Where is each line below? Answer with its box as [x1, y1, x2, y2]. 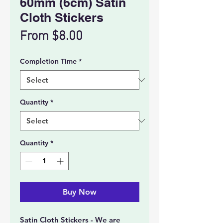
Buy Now [63, 187, 97, 197]
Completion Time [20, 57, 77, 66]
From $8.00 [20, 29, 83, 45]
